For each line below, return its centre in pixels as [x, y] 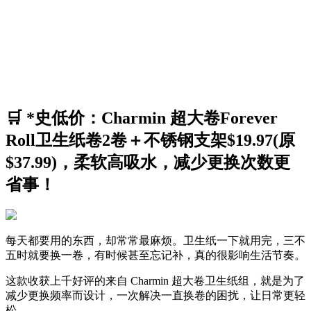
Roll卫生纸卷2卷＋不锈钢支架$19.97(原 [150, 140]
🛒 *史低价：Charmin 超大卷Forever [142, 118]
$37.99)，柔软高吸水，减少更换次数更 [148, 162]
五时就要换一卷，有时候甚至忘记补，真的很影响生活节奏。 [155, 255]
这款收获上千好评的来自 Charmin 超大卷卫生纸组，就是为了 [155, 281]
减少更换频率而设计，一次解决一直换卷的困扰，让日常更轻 [155, 296]
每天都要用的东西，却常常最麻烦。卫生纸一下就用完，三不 [155, 241]
